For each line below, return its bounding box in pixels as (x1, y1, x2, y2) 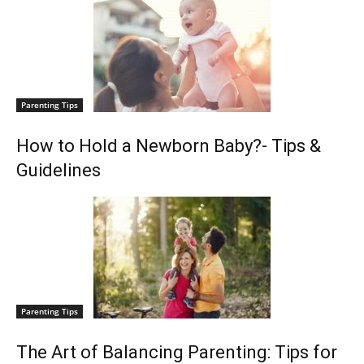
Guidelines (16, 159, 101, 180)
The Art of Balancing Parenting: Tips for (16, 341, 337, 362)
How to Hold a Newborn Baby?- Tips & (16, 135, 321, 156)
